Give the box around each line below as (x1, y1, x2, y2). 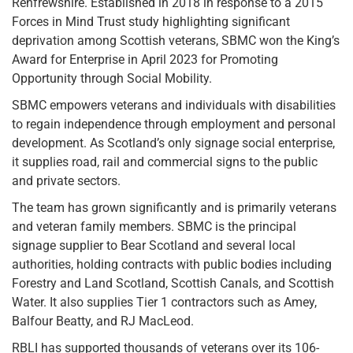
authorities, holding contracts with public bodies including (12, 256, 332, 272)
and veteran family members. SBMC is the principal (12, 218, 296, 234)
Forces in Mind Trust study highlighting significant (12, 13, 290, 29)
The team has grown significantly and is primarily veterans (12, 199, 336, 215)
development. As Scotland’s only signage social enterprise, (12, 135, 335, 150)
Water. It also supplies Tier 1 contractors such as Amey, (12, 294, 317, 310)
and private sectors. (12, 173, 121, 188)
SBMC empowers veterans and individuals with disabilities (12, 97, 336, 113)
